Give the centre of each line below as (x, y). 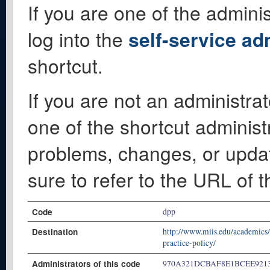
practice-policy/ (190, 243)
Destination (55, 232)
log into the (78, 39)
